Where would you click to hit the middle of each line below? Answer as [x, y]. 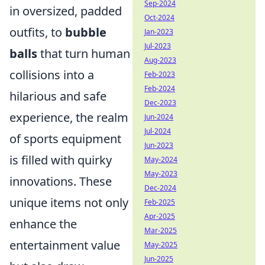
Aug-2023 [160, 60]
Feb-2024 [160, 88]
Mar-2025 [161, 230]
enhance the [43, 224]
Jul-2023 [158, 46]
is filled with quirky [61, 160]
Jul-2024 [158, 131]
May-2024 [161, 159]
